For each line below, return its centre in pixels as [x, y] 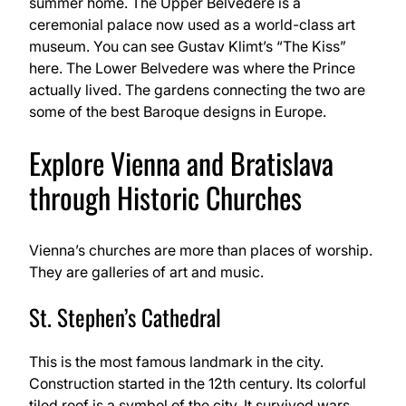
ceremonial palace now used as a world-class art [192, 24]
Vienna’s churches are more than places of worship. [201, 250]
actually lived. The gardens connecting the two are [197, 89]
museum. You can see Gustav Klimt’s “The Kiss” [188, 46]
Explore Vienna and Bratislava [181, 163]
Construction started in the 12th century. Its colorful [198, 383]
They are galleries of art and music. [146, 271]
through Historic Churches [165, 198]
